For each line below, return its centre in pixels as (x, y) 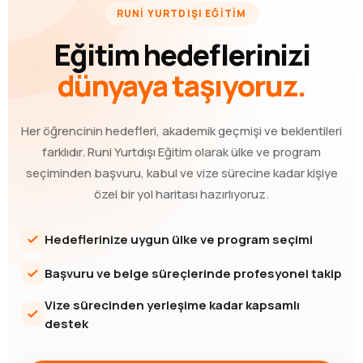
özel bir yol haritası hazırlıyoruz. (181, 194)
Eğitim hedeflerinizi (181, 54)
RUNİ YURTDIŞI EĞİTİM (181, 13)
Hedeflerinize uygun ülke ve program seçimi (179, 239)
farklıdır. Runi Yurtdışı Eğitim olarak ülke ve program (181, 152)
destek (66, 323)
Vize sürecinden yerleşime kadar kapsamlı (172, 305)
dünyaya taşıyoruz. (181, 85)
